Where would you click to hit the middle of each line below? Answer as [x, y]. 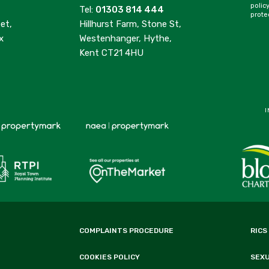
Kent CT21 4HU [111, 53]
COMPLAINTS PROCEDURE [126, 231]
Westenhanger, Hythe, [125, 39]
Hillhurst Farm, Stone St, [130, 24]
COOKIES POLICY [110, 257]
